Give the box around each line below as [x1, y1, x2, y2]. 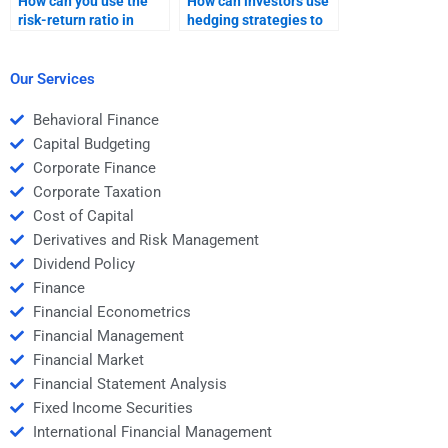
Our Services [10, 70, 95, 89]
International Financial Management [32, 423, 272, 442]
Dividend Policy [32, 255, 135, 274]
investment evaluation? [18, 30, 168, 47]
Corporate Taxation [32, 183, 161, 202]
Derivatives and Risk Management [32, 231, 259, 250]
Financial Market [32, 351, 144, 370]
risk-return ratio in [18, 11, 134, 28]
